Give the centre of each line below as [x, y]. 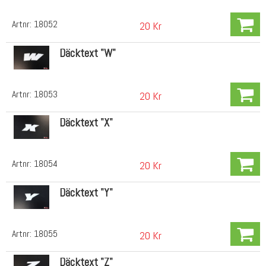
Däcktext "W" [87, 53]
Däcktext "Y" [86, 192]
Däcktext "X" [86, 123]
